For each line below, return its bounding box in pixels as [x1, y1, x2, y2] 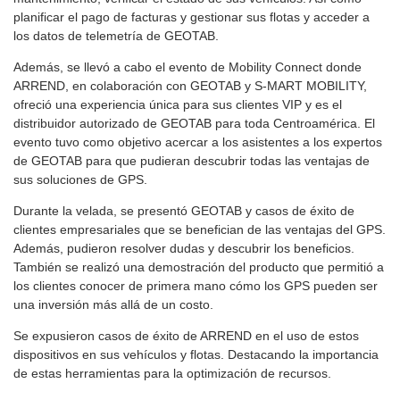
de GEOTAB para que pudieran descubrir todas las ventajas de [13, 153, 370, 168]
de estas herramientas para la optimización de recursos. [13, 365, 331, 380]
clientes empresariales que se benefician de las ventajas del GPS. [13, 221, 386, 237]
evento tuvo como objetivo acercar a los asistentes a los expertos [13, 134, 382, 149]
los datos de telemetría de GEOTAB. [13, 28, 219, 43]
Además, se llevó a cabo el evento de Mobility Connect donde [13, 59, 362, 74]
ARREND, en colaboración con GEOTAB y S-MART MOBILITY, [13, 78, 367, 93]
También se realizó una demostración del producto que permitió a [13, 259, 384, 274]
